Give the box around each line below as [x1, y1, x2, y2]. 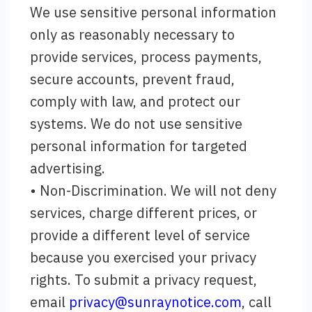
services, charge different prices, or [30, 203, 258, 222]
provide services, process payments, [30, 47, 263, 66]
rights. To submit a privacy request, [30, 270, 258, 289]
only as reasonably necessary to [30, 25, 235, 44]
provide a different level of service [30, 226, 251, 244]
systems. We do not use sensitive [30, 114, 243, 133]
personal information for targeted [30, 136, 248, 155]
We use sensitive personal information [30, 3, 277, 22]
